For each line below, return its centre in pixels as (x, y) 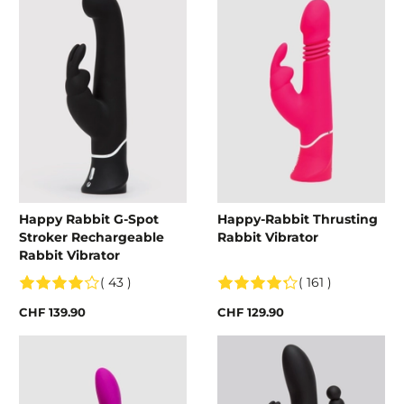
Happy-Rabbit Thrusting (298, 219)
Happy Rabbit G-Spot (89, 219)
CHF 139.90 (52, 312)
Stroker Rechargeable (92, 237)
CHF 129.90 (251, 312)
